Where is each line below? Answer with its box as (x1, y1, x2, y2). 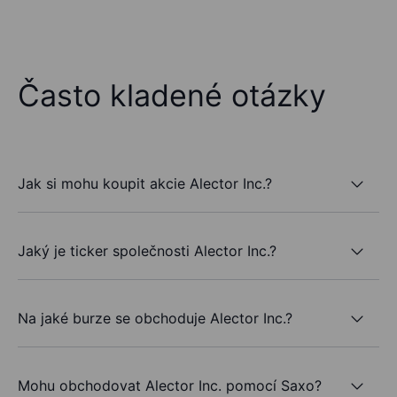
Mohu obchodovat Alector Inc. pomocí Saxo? (18, 376, 322, 394)
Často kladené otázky (18, 77, 326, 114)
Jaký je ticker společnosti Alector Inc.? (18, 241, 276, 260)
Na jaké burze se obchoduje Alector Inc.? (18, 308, 292, 327)
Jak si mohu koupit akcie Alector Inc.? (18, 174, 272, 192)
